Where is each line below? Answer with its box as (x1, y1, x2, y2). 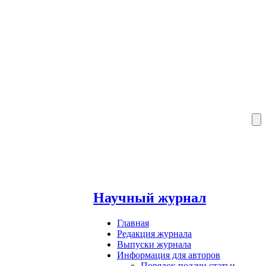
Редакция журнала (117, 228, 192, 239)
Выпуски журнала (117, 239, 191, 249)
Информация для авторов (117, 249, 220, 260)
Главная (117, 217, 149, 228)
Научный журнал (93, 189, 206, 205)
